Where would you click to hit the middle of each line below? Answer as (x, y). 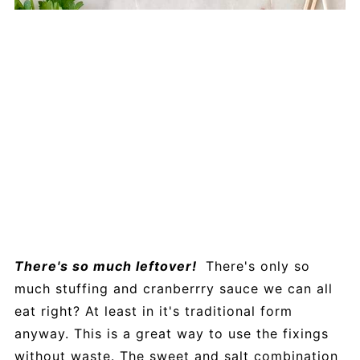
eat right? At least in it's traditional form (153, 311)
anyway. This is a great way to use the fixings (171, 333)
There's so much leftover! (107, 266)
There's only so (255, 266)
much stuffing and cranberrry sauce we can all (173, 288)
